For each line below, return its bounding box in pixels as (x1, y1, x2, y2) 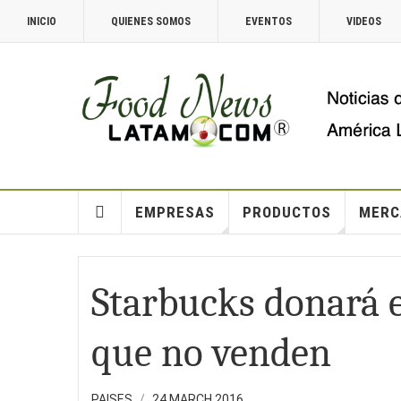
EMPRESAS (134, 203, 215, 221)
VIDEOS (346, 15, 381, 28)
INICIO (27, 15, 56, 28)
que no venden (91, 329, 331, 376)
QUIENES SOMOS (111, 15, 191, 28)
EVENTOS (245, 15, 292, 28)
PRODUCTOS (242, 203, 331, 221)
